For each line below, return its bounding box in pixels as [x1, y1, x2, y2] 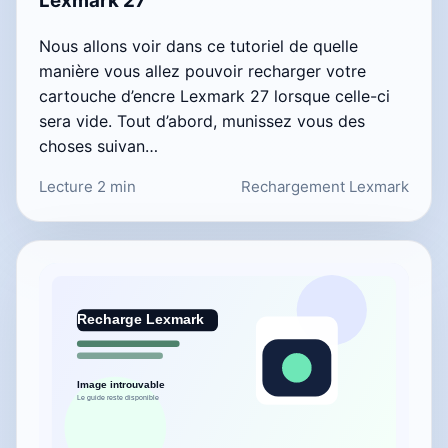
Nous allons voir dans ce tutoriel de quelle [39, 35, 358, 56]
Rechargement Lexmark [241, 176, 409, 196]
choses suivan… [39, 135, 158, 156]
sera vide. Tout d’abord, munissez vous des [39, 110, 365, 131]
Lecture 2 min [39, 176, 136, 196]
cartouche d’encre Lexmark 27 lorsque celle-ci [39, 85, 390, 106]
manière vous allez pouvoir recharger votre [39, 60, 366, 81]
